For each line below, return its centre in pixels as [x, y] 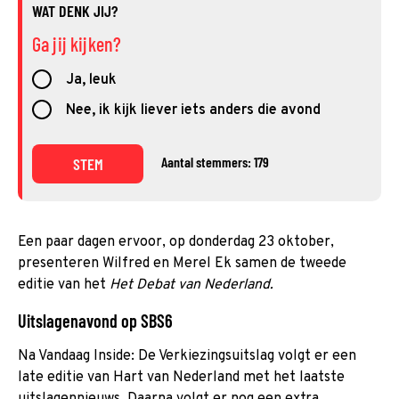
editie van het [64, 285]
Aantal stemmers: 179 [215, 161]
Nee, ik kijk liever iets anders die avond [193, 110]
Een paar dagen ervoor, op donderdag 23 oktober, [176, 242]
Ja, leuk [91, 80]
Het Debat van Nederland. [191, 285]
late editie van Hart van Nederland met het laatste [181, 377]
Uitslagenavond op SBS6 [95, 320]
